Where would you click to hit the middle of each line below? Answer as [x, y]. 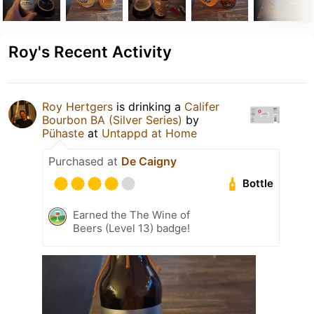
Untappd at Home [149, 133]
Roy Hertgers [77, 106]
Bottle [258, 184]
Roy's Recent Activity [90, 51]
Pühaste [65, 133]
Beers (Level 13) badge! [131, 228]
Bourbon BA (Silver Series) [112, 120]
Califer [202, 106]
